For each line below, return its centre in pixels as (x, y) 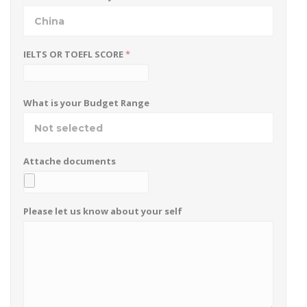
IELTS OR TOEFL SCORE (74, 54)
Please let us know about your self (102, 211)
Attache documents (69, 161)
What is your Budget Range (86, 103)
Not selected (68, 128)
